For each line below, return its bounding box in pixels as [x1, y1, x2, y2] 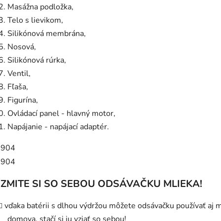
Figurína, [7, 94, 38, 106]
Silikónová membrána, [7, 28, 86, 39]
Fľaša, [7, 81, 28, 92]
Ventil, [7, 68, 31, 79]
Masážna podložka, [7, 1, 74, 12]
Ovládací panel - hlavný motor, [7, 108, 115, 119]
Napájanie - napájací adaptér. [7, 121, 109, 132]
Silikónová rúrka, [7, 54, 66, 66]
